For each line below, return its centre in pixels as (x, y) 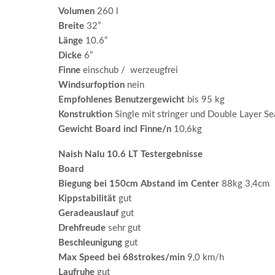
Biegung (75, 184)
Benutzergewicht (149, 99)
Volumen (76, 11)
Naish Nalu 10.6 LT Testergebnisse (130, 154)
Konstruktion (85, 114)
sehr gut (123, 228)
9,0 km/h (204, 257)
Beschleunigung (90, 242)
